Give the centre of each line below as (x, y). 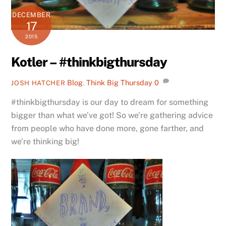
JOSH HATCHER (38, 83)
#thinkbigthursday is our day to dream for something (110, 102)
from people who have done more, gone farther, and (108, 128)
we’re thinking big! (45, 141)
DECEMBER (32, 15)
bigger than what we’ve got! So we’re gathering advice (112, 115)
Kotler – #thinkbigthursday (89, 62)
